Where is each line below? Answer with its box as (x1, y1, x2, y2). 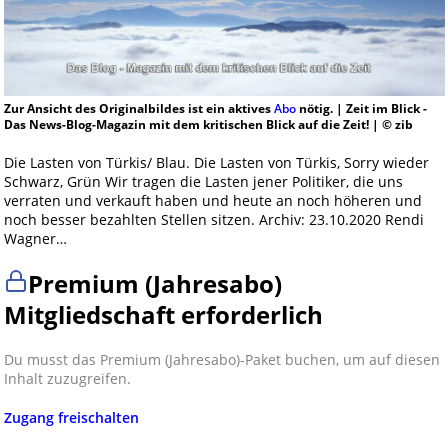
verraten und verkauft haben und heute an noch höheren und (3, 191, 422, 211)
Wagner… (3, 229, 67, 249)
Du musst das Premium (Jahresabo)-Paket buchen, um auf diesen (3, 350, 440, 370)
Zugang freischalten (3, 408, 139, 428)
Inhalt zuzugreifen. (3, 369, 131, 389)
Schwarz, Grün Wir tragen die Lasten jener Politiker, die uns (3, 172, 403, 192)
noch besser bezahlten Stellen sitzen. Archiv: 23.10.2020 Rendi (3, 210, 424, 230)
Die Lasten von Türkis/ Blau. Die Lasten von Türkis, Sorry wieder (3, 153, 429, 173)
